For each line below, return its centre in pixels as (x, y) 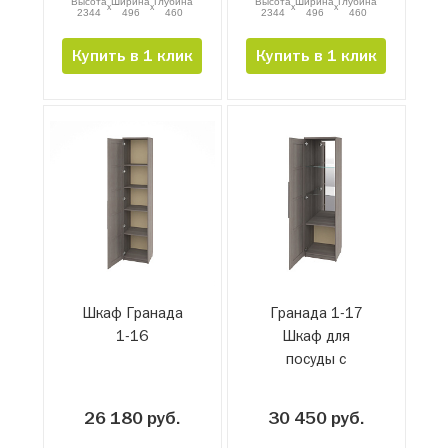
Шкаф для (316, 336)
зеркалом (316, 382)
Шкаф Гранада (132, 313)
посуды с (316, 359)
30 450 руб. (316, 418)
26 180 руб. (132, 418)
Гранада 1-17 (316, 313)
